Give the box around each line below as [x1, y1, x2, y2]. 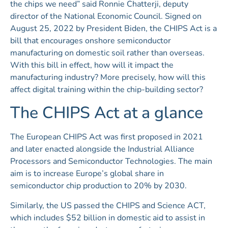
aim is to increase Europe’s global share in [10, 168, 164, 180]
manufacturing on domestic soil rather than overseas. [10, 47, 205, 59]
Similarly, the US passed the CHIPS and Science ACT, [10, 200, 206, 212]
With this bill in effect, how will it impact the [10, 60, 174, 71]
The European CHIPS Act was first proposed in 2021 [10, 131, 203, 143]
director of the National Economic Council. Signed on [10, 11, 202, 22]
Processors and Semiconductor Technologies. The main [10, 156, 212, 167]
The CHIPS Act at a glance [10, 102, 203, 124]
